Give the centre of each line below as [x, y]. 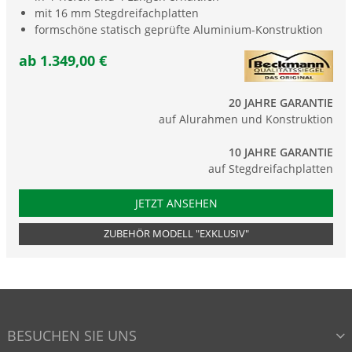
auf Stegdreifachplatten [271, 168]
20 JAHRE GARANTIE [281, 102]
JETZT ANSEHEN [176, 203]
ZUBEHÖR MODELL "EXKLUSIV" [176, 233]
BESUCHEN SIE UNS [72, 335]
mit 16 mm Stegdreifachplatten [117, 13]
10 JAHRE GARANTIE [281, 152]
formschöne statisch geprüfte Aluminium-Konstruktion [179, 29]
